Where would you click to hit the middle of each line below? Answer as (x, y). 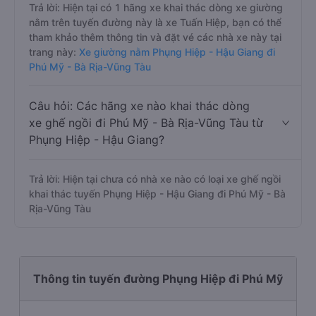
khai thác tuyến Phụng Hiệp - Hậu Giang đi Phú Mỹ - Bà (157, 194)
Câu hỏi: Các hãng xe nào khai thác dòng (139, 106)
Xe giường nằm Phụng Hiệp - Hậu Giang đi (176, 52)
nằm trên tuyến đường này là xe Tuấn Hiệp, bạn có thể (155, 22)
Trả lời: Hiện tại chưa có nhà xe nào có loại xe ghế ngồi (155, 179)
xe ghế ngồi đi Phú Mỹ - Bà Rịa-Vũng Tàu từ (146, 123)
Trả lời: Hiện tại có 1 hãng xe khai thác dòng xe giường (156, 7)
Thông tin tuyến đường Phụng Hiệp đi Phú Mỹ (158, 279)
